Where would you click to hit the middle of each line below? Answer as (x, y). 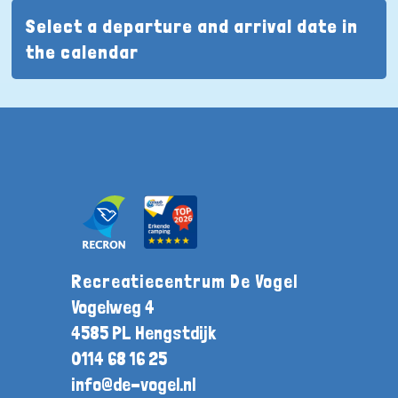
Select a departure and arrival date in (192, 26)
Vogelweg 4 (112, 307)
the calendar (83, 52)
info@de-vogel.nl (133, 385)
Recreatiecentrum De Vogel (184, 282)
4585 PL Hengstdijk (143, 333)
